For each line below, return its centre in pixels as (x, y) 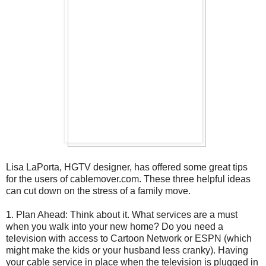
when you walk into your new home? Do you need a (115, 226)
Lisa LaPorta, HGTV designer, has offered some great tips (127, 167)
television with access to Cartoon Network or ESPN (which (129, 238)
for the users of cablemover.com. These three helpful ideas (128, 179)
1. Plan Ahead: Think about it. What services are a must (122, 214)
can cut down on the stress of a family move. (98, 191)
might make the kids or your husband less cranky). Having (127, 250)
